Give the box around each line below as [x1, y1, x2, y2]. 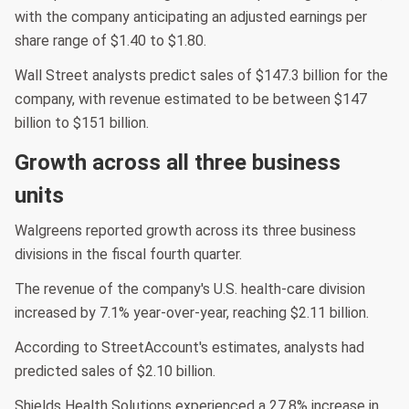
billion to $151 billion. [15, 114, 149, 132]
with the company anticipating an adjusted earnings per [15, 8, 367, 26]
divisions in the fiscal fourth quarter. [15, 246, 242, 264]
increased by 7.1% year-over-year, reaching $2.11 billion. [15, 304, 369, 322]
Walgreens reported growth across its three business [15, 222, 356, 240]
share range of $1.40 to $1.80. [15, 32, 206, 50]
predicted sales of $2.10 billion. [15, 362, 215, 381]
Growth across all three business [15, 150, 341, 176]
